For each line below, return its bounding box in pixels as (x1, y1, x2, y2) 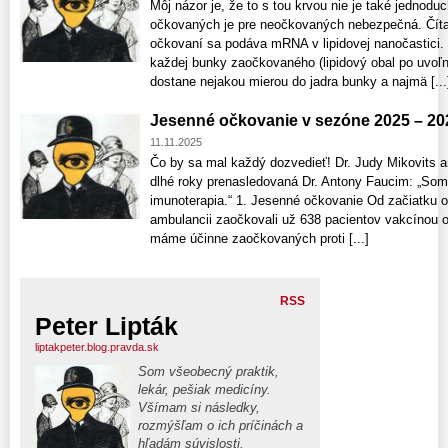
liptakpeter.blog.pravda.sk (35, 340, 159, 353)
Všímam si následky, (138, 399, 260, 415)
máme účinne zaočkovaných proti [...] (150, 230, 369, 246)
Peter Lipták (35, 311, 178, 340)
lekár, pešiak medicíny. (138, 381, 271, 397)
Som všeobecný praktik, (138, 363, 279, 379)
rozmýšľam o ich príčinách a (138, 417, 303, 433)
